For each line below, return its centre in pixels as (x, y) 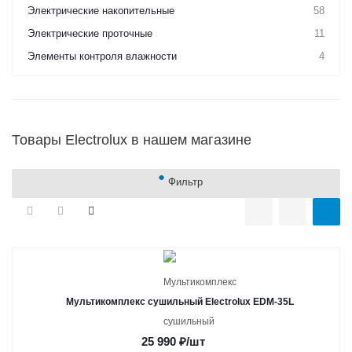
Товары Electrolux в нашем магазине (132, 140)
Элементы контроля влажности (102, 56)
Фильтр (185, 182)
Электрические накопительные (101, 11)
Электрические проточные (90, 33)
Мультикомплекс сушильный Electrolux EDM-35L (180, 302)
